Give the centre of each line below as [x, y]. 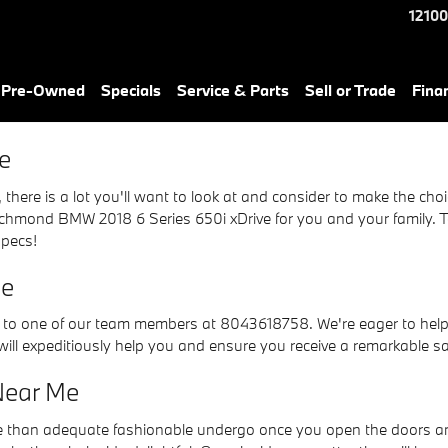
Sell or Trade [350, 90]
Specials [131, 90]
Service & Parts [233, 90]
